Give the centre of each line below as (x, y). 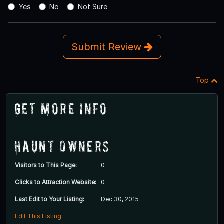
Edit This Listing (38, 216)
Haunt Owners (62, 146)
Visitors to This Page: (46, 165)
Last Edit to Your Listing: (50, 199)
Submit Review (108, 47)
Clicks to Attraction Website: (56, 182)
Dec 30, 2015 (120, 199)
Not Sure (92, 7)
